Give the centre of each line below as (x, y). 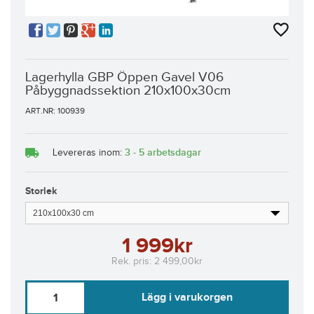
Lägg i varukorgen (187, 298)
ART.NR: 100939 (55, 111)
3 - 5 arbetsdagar (163, 153)
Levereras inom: (89, 153)
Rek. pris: (133, 261)
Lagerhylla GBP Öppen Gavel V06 (124, 77)
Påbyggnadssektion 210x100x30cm (128, 91)
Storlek (41, 191)
